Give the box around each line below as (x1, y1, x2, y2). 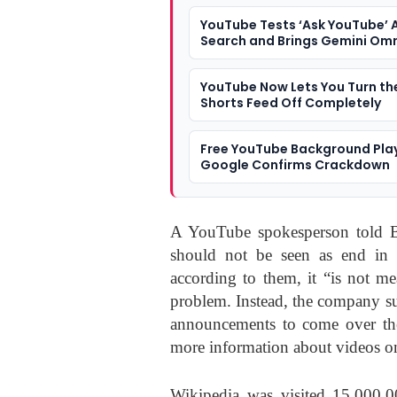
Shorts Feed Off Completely (200, 93, 381, 112)
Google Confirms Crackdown (200, 155, 390, 174)
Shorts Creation (200, 47, 305, 66)
